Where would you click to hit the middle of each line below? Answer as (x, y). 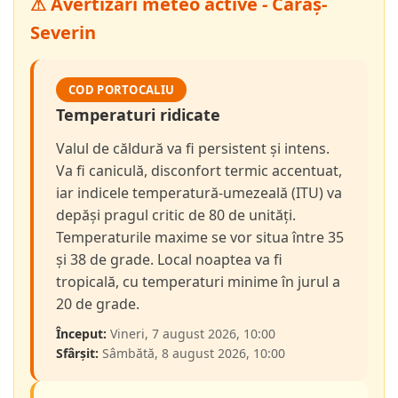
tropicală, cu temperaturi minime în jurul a (198, 282)
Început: (81, 334)
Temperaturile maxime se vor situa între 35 (200, 238)
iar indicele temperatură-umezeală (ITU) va (199, 193)
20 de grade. (98, 304)
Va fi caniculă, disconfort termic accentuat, (199, 171)
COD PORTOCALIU (122, 90)
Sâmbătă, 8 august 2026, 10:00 (192, 354)
